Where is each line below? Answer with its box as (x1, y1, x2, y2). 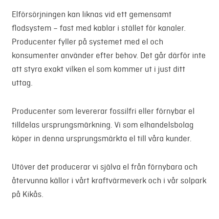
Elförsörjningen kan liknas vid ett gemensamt (12, 9, 172, 20)
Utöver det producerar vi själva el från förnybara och (12, 162, 197, 172)
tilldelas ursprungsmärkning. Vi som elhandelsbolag (12, 120, 194, 130)
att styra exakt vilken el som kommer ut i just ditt (12, 64, 185, 74)
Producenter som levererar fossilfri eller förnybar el (12, 106, 195, 116)
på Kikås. (12, 189, 44, 199)
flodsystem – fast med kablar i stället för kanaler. (12, 23, 186, 33)
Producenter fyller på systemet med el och (12, 37, 163, 47)
